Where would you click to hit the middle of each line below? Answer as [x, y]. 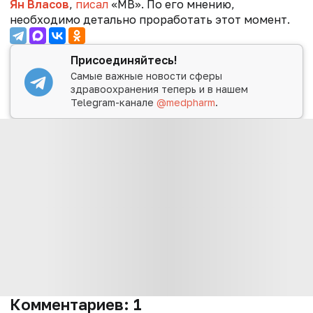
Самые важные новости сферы [147, 76]
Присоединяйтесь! [124, 60]
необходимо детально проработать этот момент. [150, 19]
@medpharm [186, 103]
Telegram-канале [114, 103]
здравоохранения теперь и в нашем [160, 89]
